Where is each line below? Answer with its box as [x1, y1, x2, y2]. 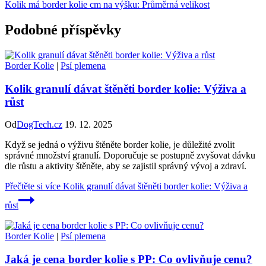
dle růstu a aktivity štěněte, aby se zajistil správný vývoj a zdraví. [5, 161, 246, 172]
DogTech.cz [17, 119, 62, 130]
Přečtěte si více [5, 181, 61, 192]
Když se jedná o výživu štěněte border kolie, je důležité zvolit [5, 140, 235, 150]
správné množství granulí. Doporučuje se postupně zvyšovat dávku [5, 150, 255, 161]
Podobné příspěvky [5, 22, 121, 38]
